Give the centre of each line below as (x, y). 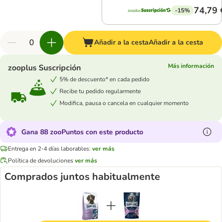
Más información (191, 66)
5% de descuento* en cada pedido (105, 79)
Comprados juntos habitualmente (82, 177)
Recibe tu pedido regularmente (100, 91)
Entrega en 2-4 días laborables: (49, 148)
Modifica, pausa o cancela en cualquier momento (124, 103)
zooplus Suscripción (44, 68)
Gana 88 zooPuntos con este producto (82, 132)
